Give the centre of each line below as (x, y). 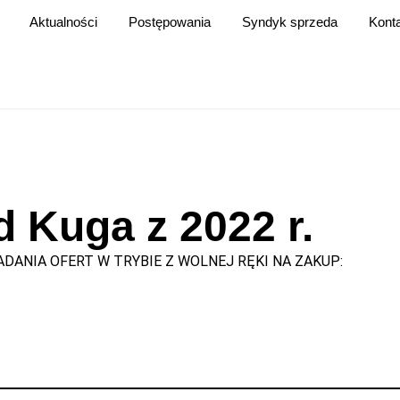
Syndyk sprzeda (290, 22)
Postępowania (170, 22)
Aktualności (63, 22)
